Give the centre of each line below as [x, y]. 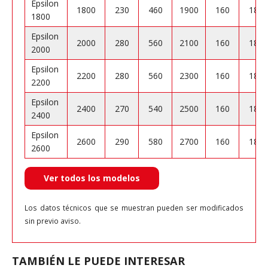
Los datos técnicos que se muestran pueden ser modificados [134, 208]
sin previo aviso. [53, 221]
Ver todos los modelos [92, 178]
